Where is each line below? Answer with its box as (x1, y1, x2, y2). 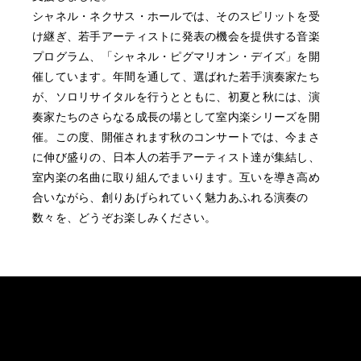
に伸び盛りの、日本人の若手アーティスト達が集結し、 (32, 151, 320, 164)
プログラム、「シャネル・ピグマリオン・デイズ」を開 (32, 50, 320, 63)
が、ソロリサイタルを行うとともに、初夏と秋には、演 (32, 90, 320, 103)
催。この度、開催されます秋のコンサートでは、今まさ (32, 131, 320, 143)
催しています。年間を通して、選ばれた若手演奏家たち (32, 70, 320, 83)
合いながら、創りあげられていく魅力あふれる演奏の (32, 191, 309, 204)
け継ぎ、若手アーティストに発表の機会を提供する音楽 (32, 30, 320, 43)
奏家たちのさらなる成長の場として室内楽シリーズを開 (32, 110, 320, 123)
